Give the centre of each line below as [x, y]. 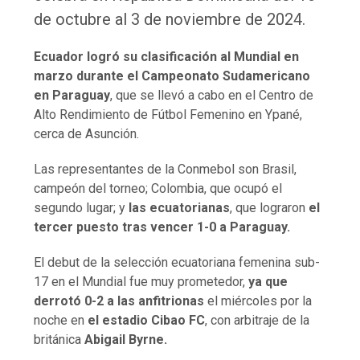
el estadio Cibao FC [147, 320]
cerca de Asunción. [87, 133]
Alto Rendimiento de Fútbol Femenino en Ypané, [168, 114]
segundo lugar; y [82, 207]
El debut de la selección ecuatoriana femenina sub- [177, 262]
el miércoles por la [258, 301]
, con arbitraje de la [258, 320]
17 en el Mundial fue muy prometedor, [141, 281]
